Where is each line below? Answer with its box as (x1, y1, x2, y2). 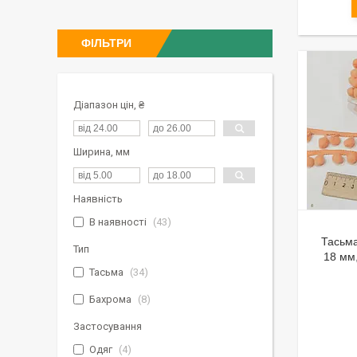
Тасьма (89, 266, 124, 278)
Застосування (73, 320, 142, 332)
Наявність (73, 193, 123, 205)
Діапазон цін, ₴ (73, 99, 144, 111)
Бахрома (89, 293, 131, 305)
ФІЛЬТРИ (81, 37, 131, 49)
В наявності (89, 216, 147, 228)
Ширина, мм (73, 146, 130, 158)
